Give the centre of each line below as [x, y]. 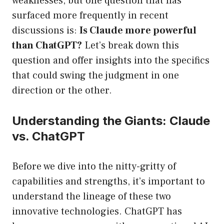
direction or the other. [62, 91]
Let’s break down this [130, 46]
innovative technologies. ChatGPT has [97, 212]
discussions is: [46, 31]
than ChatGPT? [47, 46]
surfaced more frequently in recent [90, 16]
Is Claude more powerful [138, 31]
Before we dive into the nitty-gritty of [94, 167]
